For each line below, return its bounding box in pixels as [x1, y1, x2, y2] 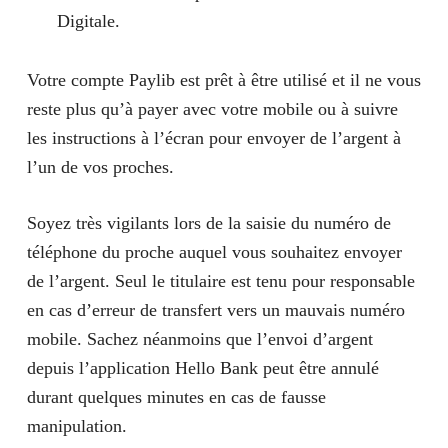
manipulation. [26, 416, 127, 436]
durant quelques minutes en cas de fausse [26, 387, 326, 407]
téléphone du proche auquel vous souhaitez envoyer [26, 242, 402, 262]
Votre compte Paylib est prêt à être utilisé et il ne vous [26, 70, 421, 90]
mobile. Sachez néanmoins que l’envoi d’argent [26, 329, 373, 349]
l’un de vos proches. [26, 157, 179, 177]
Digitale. [56, 11, 120, 31]
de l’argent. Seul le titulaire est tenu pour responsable [26, 271, 415, 291]
